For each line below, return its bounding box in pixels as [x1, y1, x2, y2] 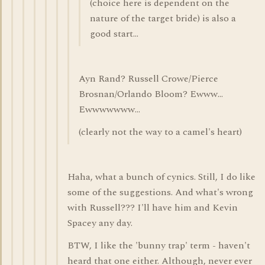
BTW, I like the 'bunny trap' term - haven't [67, 238, 250, 253]
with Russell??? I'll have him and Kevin [67, 201, 238, 215]
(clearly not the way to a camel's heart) [79, 125, 242, 139]
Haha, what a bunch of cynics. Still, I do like [67, 170, 256, 184]
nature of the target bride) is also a [90, 11, 236, 25]
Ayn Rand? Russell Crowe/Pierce [79, 72, 218, 86]
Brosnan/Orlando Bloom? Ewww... [79, 87, 223, 101]
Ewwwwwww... [79, 102, 140, 117]
